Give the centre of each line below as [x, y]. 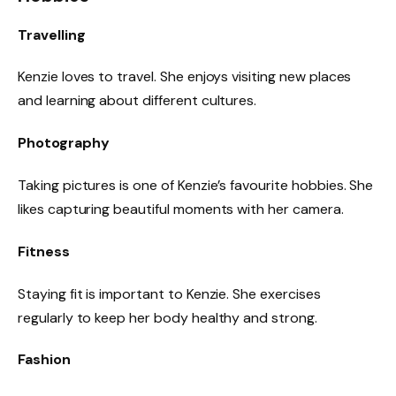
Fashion [44, 360]
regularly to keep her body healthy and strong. [168, 317]
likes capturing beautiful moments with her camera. [181, 209]
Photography [64, 143]
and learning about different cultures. [137, 101]
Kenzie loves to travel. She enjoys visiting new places [185, 77]
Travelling [52, 34]
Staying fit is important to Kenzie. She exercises [169, 293]
